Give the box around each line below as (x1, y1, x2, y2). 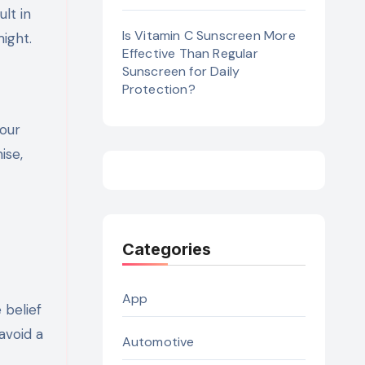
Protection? (121, 81, 196, 98)
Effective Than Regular (121, 45, 258, 62)
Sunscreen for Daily (121, 63, 240, 80)
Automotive (121, 333, 195, 350)
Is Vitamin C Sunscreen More (121, 27, 296, 44)
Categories (121, 240, 211, 259)
